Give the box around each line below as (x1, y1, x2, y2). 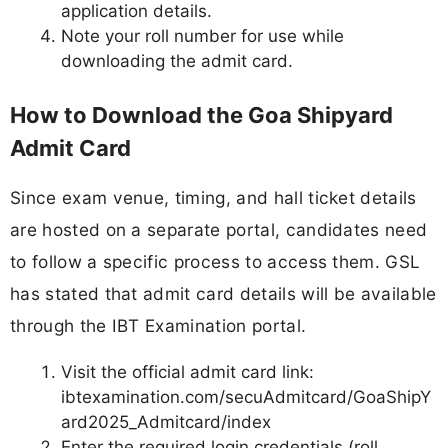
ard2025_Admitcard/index (61, 411, 271, 432)
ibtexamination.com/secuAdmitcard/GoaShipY (61, 386, 431, 407)
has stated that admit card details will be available (10, 283, 437, 305)
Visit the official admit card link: (61, 361, 314, 382)
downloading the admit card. (61, 50, 293, 71)
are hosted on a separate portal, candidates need (10, 219, 428, 241)
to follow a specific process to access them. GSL (10, 251, 421, 273)
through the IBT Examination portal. (10, 315, 307, 337)
